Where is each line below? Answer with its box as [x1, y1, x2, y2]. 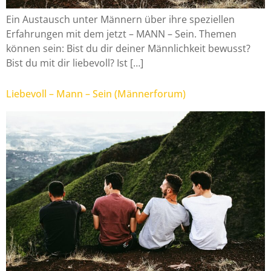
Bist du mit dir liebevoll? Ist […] [6, 56, 143, 70]
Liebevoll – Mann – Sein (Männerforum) [6, 87, 186, 101]
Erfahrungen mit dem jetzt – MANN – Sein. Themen [6, 27, 237, 41]
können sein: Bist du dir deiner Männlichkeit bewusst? [6, 41, 250, 55]
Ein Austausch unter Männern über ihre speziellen [6, 12, 235, 26]
